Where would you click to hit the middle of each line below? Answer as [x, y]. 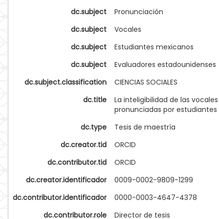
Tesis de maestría [145, 127]
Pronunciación [139, 12]
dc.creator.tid [84, 145]
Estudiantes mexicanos [154, 47]
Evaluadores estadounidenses [165, 65]
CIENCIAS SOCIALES [146, 82]
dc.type [94, 127]
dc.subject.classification [66, 82]
